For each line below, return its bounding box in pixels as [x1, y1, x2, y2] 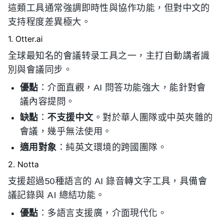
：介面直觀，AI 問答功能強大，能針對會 [38, 83, 206, 93]
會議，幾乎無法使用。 [20, 126, 112, 136]
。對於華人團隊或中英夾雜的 [93, 112, 213, 122]
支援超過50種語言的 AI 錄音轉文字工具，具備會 [8, 176, 208, 186]
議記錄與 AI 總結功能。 [8, 190, 105, 200]
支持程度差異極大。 [8, 17, 91, 27]
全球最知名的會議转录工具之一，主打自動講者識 [8, 51, 210, 61]
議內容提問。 [20, 97, 75, 107]
